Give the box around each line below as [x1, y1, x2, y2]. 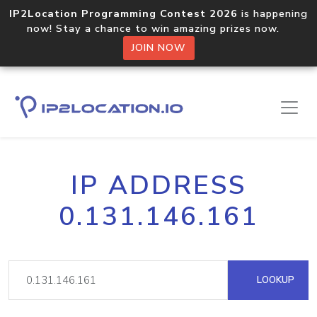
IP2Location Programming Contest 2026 [9, 6, 238, 21]
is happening [238, 6, 308, 21]
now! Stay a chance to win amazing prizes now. [27, 21, 290, 35]
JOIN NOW [131, 41, 186, 54]
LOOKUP [254, 273, 294, 287]
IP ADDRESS [71, 168, 246, 203]
